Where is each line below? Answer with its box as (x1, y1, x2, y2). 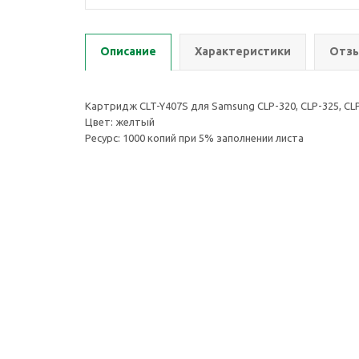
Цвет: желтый (85, 116, 155, 127)
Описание (100, 45, 156, 58)
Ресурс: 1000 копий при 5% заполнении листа (85, 132, 304, 143)
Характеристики (195, 45, 291, 58)
